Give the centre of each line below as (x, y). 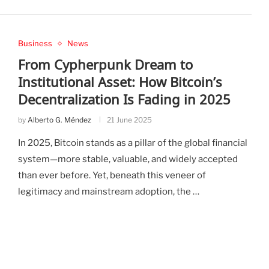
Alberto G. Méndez (59, 120)
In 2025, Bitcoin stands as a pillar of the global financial (132, 143)
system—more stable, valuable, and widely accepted (128, 159)
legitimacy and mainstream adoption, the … (108, 192)
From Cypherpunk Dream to (105, 65)
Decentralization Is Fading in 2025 (124, 99)
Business (35, 44)
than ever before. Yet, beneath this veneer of (112, 176)
